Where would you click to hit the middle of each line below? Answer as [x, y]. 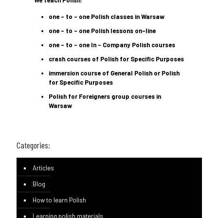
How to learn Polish [59, 200]
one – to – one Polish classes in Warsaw [107, 17]
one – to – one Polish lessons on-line [102, 31]
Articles [43, 168]
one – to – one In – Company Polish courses [112, 45]
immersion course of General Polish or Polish [114, 73]
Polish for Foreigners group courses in [105, 96]
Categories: [33, 145]
